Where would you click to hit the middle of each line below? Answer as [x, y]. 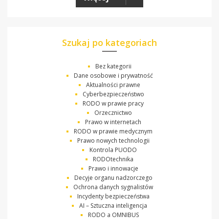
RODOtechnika [113, 159]
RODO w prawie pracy [113, 103]
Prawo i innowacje [113, 168]
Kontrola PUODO [113, 150]
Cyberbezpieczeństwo [113, 94]
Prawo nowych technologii [113, 140]
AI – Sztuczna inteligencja [113, 205]
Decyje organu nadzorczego [113, 177]
